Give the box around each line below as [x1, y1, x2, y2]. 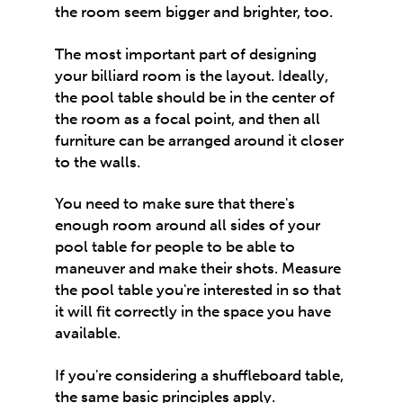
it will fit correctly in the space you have [55, 302, 332, 321]
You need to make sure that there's [55, 194, 296, 213]
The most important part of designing [55, 44, 318, 63]
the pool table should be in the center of [55, 87, 336, 106]
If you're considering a [55, 365, 210, 384]
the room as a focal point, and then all [55, 109, 321, 128]
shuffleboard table [212, 365, 341, 384]
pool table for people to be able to [55, 237, 296, 256]
